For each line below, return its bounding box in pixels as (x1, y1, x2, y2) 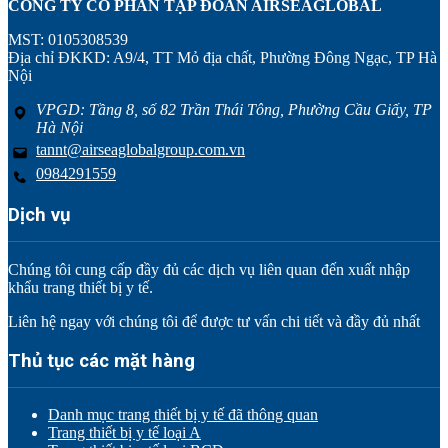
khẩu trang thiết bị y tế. (8, 278, 153, 296)
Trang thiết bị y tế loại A (48, 424, 201, 442)
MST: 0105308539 (8, 31, 128, 49)
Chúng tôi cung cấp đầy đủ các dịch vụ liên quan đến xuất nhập (8, 260, 410, 278)
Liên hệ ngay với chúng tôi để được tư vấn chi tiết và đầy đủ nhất (8, 312, 420, 330)
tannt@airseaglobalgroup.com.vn (36, 141, 245, 159)
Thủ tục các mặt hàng (8, 349, 195, 372)
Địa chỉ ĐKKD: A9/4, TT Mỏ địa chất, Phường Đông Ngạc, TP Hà (8, 49, 437, 67)
